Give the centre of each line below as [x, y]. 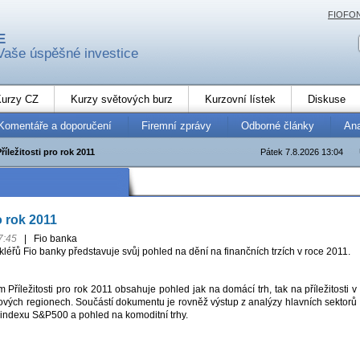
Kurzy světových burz [122, 99]
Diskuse [327, 99]
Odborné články [278, 125]
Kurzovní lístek [240, 99]
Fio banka [54, 239]
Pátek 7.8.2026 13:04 [301, 151]
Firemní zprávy [176, 125]
